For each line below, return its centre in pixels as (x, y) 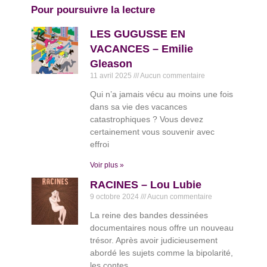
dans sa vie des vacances (139, 107)
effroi (100, 145)
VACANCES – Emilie (142, 49)
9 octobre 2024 (116, 197)
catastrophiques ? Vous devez (147, 119)
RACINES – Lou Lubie (146, 185)
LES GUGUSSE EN (138, 34)
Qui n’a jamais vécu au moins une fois (162, 94)
